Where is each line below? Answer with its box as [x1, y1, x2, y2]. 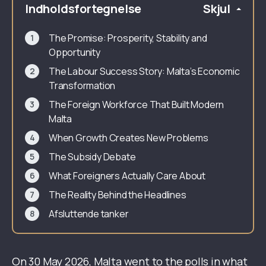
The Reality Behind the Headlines [49, 188, 186, 201]
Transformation [49, 79, 116, 92]
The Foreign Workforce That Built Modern [49, 98, 224, 111]
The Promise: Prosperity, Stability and [49, 31, 207, 45]
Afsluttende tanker [49, 207, 129, 220]
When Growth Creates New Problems [49, 131, 208, 144]
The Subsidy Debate [49, 150, 136, 163]
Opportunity [49, 46, 100, 59]
